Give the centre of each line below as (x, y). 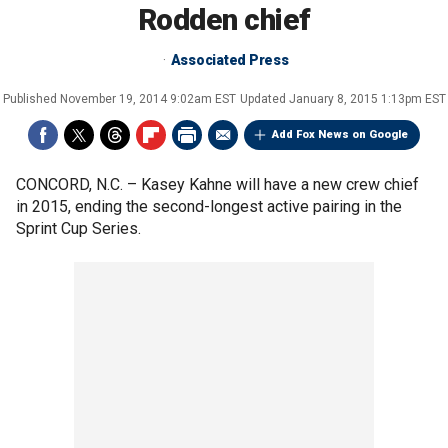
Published (31, 99)
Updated (264, 99)
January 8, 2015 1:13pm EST (367, 99)
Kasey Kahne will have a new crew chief (280, 184)
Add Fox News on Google (340, 134)
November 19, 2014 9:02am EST (147, 99)
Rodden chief (224, 19)
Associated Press (229, 60)
